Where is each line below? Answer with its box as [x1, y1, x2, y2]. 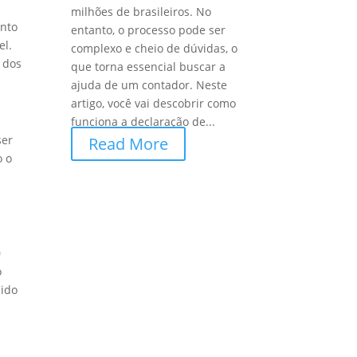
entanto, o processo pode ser [71, 22, 226, 38]
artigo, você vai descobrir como [71, 96, 237, 112]
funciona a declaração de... [71, 114, 216, 130]
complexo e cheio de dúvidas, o [71, 41, 238, 57]
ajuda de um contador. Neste [71, 77, 228, 93]
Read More [88, 133, 169, 155]
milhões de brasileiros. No [71, 4, 212, 20]
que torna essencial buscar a [71, 59, 226, 75]
